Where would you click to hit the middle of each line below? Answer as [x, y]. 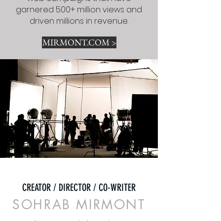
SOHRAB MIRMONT [79, 205]
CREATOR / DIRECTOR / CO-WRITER [79, 187]
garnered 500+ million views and [79, 10]
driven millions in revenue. [79, 21]
